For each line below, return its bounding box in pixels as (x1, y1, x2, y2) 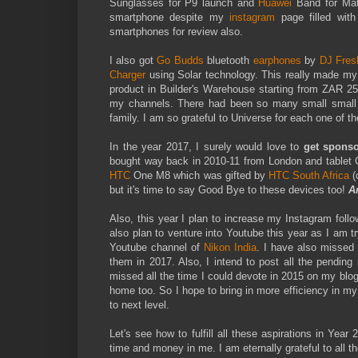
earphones (253, 54, 305, 67)
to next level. (109, 299, 173, 312)
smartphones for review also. (109, 26, 246, 38)
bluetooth (203, 54, 253, 67)
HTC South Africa (268, 169, 350, 182)
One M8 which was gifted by (133, 169, 268, 182)
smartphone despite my (109, 11, 230, 24)
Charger (109, 69, 145, 82)
